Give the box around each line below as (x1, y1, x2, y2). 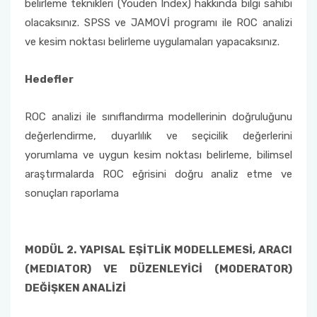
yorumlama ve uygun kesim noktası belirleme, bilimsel (25, 149, 292, 161)
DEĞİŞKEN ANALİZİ (25, 282, 126, 294)
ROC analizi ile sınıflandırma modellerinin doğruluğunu (25, 110, 292, 123)
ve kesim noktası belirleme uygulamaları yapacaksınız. (25, 35, 279, 48)
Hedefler (25, 73, 74, 86)
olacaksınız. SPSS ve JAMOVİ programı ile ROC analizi (25, 16, 292, 29)
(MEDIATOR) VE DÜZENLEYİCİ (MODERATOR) (25, 263, 292, 275)
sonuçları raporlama (25, 187, 119, 200)
